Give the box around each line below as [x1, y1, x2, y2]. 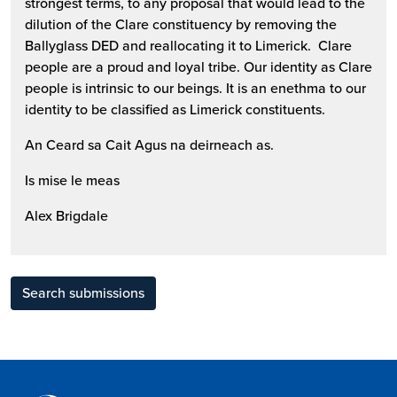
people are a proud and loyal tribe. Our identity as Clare [25, 56, 372, 77]
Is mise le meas [25, 169, 120, 191]
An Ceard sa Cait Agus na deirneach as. [25, 134, 274, 155]
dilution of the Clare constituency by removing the [25, 13, 337, 35]
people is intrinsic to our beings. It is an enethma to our [25, 77, 366, 98]
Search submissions [22, 282, 144, 303]
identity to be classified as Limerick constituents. [25, 98, 329, 120]
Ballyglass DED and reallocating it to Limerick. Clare [25, 35, 352, 56]
